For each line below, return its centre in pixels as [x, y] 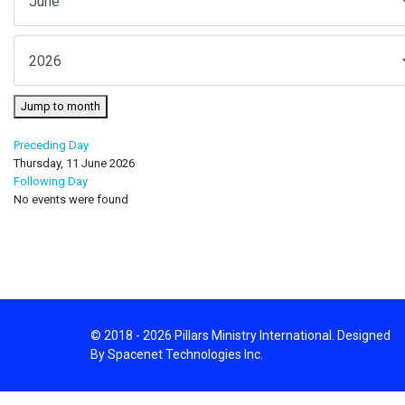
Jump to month [61, 106]
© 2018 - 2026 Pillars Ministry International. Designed [240, 335]
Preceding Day [51, 145]
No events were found [71, 199]
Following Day [51, 181]
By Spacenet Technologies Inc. [177, 354]
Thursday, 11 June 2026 [74, 163]
